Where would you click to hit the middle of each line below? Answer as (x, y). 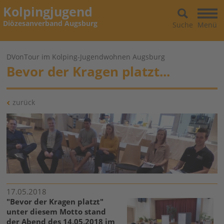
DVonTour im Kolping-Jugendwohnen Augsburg (86, 57)
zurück (24, 102)
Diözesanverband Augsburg (50, 23)
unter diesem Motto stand (56, 211)
